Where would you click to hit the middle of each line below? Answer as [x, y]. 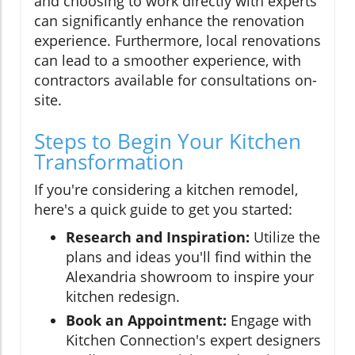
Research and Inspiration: [158, 237]
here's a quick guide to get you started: [163, 209]
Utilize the [285, 237]
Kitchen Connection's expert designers [193, 340]
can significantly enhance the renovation [169, 20]
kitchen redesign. [123, 296]
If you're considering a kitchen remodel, [166, 189]
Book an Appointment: [146, 320]
